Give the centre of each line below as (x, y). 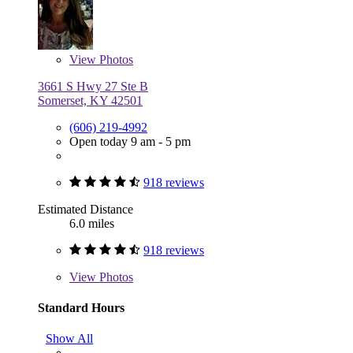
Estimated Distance (85, 209)
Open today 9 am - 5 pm (130, 141)
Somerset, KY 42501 (90, 100)
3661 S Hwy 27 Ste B (93, 86)
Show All (69, 339)
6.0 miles (92, 223)
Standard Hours (81, 307)
